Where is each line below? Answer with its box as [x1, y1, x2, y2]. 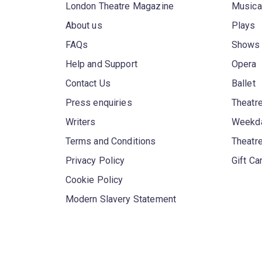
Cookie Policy [65, 174, 123, 185]
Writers [65, 116, 96, 127]
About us [65, 20, 102, 31]
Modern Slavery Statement [65, 194, 177, 205]
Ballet [231, 78, 256, 89]
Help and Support [65, 58, 137, 70]
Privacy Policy [65, 155, 125, 166]
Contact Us [65, 78, 111, 89]
